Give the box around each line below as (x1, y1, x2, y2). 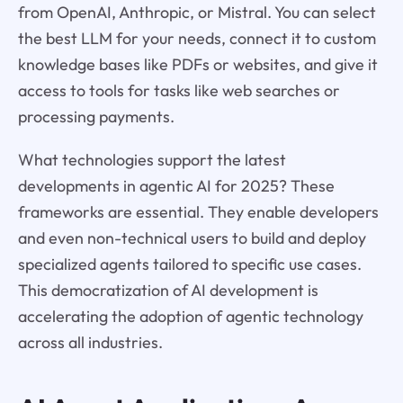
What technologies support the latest (17, 149, 286, 171)
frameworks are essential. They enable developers (17, 201, 379, 223)
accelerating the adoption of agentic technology (17, 306, 363, 327)
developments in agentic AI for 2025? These (17, 175, 335, 197)
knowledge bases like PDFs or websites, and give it (17, 53, 378, 75)
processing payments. (17, 105, 175, 127)
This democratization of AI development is (17, 280, 318, 301)
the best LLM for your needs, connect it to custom (17, 27, 376, 49)
